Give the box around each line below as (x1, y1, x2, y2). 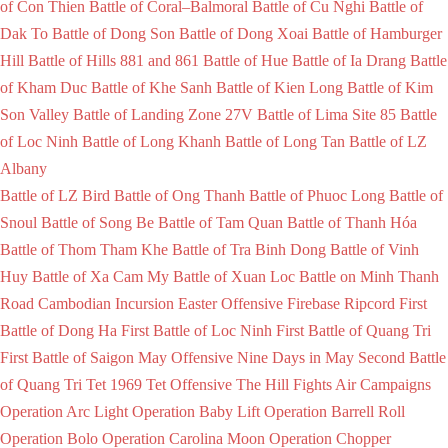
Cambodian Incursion (38, 294, 174, 312)
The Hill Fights (236, 375, 332, 393)
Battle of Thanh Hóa (287, 213, 417, 231)
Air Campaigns (335, 375, 431, 393)
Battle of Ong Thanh (114, 186, 245, 204)
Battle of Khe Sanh (91, 78, 212, 96)
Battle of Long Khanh (82, 132, 221, 150)
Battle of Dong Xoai (179, 24, 308, 42)
